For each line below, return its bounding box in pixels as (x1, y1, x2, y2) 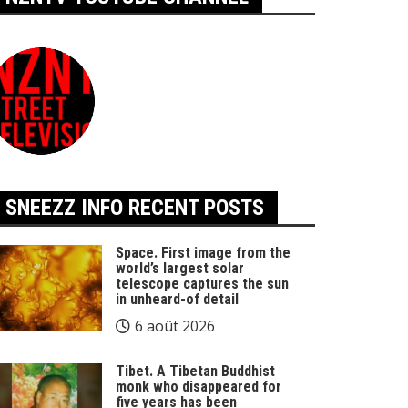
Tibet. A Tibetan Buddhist (116, 362, 275, 380)
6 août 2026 (135, 316, 215, 336)
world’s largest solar (116, 260, 244, 277)
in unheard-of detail (116, 291, 239, 308)
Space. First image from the (116, 244, 291, 261)
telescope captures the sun (116, 275, 289, 292)
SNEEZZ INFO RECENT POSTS (5, 195, 264, 220)
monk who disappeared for (116, 378, 281, 395)
